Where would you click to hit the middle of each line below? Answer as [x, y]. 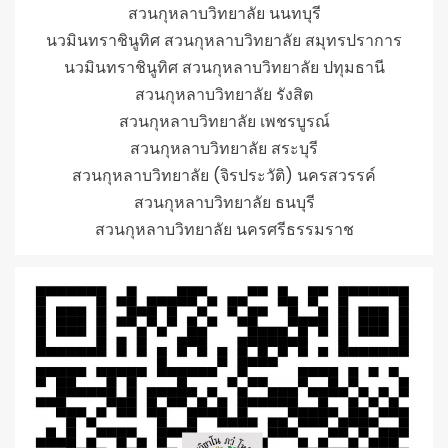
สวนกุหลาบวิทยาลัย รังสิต [224, 94]
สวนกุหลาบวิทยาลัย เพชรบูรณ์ [224, 121]
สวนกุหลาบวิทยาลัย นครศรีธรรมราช [224, 229]
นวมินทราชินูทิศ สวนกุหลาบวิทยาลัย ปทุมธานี [224, 67]
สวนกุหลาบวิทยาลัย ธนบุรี [224, 202]
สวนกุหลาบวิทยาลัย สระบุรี [224, 148]
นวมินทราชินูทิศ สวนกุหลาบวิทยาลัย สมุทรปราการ [224, 40]
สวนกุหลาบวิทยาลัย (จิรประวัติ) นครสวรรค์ [224, 175]
